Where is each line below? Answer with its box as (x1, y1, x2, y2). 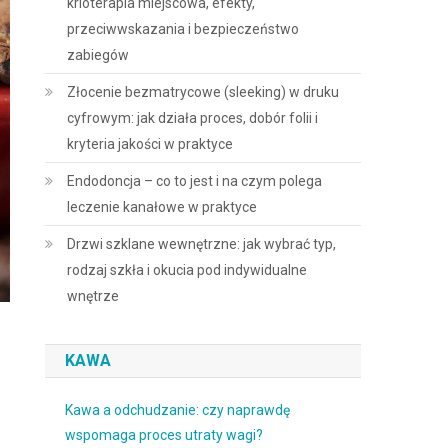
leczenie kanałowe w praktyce (67, 199, 258, 215)
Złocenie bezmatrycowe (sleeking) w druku (67, 84, 340, 100)
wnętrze (67, 288, 120, 304)
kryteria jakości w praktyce (67, 136, 234, 152)
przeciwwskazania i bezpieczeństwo (67, 21, 300, 37)
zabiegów (67, 47, 130, 63)
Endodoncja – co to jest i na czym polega (67, 173, 323, 189)
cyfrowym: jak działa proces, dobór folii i (67, 110, 319, 126)
